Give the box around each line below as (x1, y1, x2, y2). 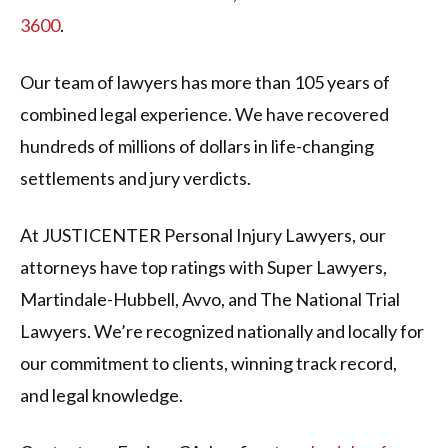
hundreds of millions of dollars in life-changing (20, 135, 374, 158)
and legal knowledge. (20, 384, 186, 407)
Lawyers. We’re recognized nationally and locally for (20, 320, 424, 343)
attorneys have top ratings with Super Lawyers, (20, 256, 387, 279)
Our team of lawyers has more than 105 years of (20, 71, 390, 94)
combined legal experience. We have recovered (20, 103, 389, 126)
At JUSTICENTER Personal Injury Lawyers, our (20, 224, 386, 247)
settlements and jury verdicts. (20, 167, 251, 190)
